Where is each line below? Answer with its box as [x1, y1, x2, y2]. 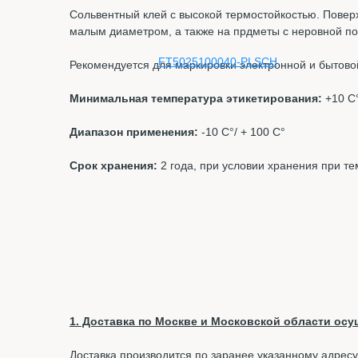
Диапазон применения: [70, 125, 198, 139]
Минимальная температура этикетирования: [70, 92, 322, 105]
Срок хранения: [70, 159, 157, 173]
